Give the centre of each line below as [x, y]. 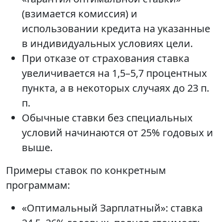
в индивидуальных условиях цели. [107, 44]
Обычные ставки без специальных [107, 118]
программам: [38, 185]
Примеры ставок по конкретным [86, 170]
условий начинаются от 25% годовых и [117, 133]
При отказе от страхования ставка [106, 58]
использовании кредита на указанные [116, 29]
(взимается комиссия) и [80, 14]
